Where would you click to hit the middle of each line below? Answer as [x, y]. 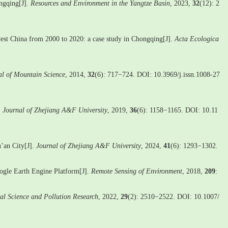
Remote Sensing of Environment [137, 171]
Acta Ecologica [197, 39]
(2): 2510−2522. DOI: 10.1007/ [174, 197]
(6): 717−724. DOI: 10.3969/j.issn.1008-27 [157, 75]
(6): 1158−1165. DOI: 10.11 [177, 110]
